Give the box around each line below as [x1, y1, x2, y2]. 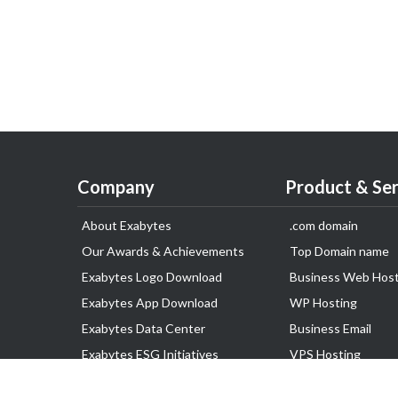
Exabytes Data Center [82, 321, 205, 336]
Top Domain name [290, 243, 389, 259]
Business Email [290, 321, 371, 336]
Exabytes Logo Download [82, 269, 222, 284]
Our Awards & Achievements [82, 243, 244, 259]
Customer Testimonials [82, 372, 211, 387]
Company [77, 176, 155, 197]
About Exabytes [82, 218, 171, 233]
